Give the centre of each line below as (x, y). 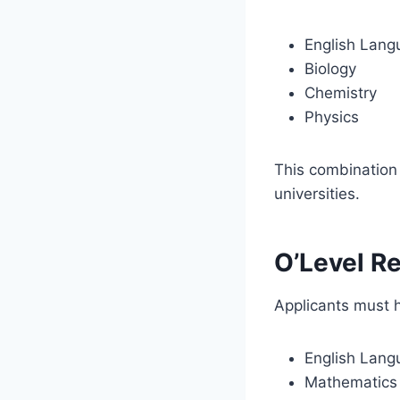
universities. (317, 193)
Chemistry (341, 92)
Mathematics (351, 382)
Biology (330, 68)
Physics (332, 117)
